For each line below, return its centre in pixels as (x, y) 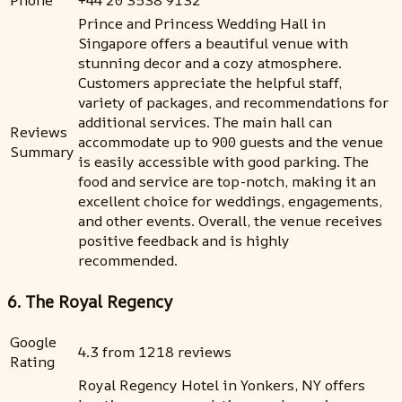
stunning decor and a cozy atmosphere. (210, 63)
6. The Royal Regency (90, 301)
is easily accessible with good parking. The (223, 162)
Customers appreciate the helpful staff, (210, 83)
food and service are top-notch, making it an (227, 181)
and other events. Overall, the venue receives (230, 221)
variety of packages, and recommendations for (233, 102)
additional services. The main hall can (205, 122)
